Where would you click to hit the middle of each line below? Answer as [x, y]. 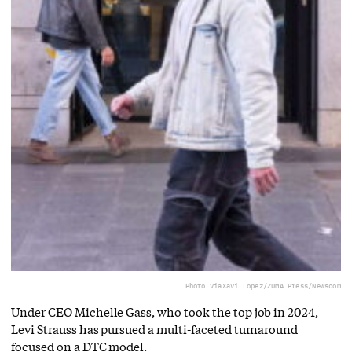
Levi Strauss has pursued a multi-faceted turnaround [155, 329]
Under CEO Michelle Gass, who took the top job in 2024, [165, 312]
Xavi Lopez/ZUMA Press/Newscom [281, 285]
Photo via [203, 285]
